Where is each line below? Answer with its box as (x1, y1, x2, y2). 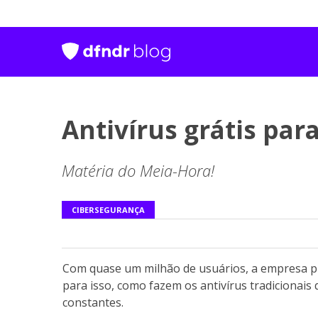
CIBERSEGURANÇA (72, 204, 145, 216)
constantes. (62, 295, 124, 311)
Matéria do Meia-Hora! (62, 160, 214, 182)
